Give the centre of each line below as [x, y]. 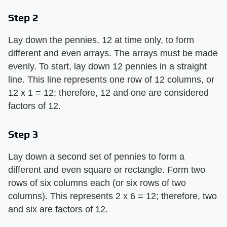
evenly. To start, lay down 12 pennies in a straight [107, 66]
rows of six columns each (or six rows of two [97, 183]
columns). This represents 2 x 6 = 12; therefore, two [112, 196]
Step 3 [23, 134]
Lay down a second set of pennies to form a [96, 157]
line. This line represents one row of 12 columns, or [111, 80]
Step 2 [23, 17]
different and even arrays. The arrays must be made [113, 53]
